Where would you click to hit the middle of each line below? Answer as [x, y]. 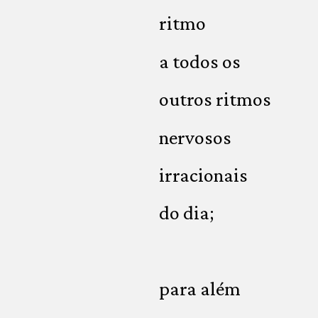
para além [200, 289]
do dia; [186, 213]
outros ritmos [215, 99]
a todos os [200, 61]
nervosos [195, 137]
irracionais [203, 175]
